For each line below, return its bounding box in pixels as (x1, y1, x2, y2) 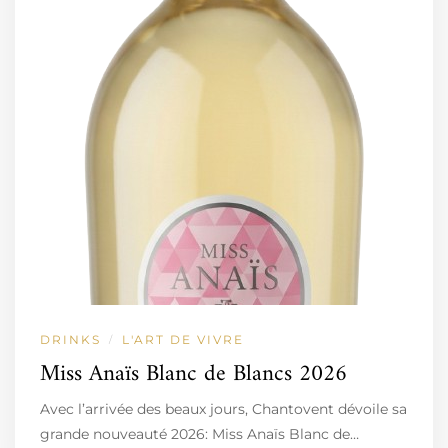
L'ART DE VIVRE (122, 332, 244, 347)
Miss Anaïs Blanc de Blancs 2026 (40, 354, 347, 395)
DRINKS (40, 332, 101, 347)
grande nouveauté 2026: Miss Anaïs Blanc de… (40, 425, 359, 443)
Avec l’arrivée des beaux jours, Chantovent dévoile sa (40, 400, 407, 418)
